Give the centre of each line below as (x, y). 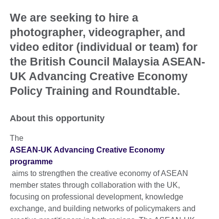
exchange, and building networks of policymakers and (103, 208)
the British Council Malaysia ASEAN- (108, 61)
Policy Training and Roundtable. (95, 91)
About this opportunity (57, 118)
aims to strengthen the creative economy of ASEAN (99, 173)
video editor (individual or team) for (104, 47)
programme (31, 161)
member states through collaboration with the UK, (95, 185)
